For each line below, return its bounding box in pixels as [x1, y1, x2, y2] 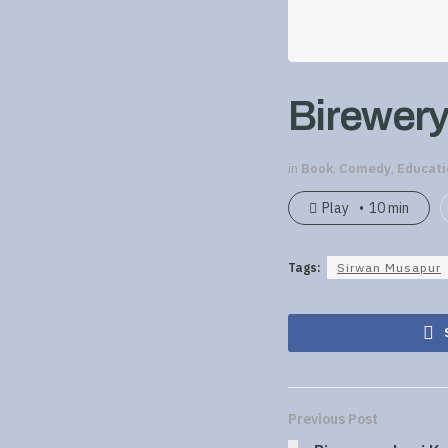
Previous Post [288, 409, 378, 428]
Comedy [339, 159, 391, 177]
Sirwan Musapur [337, 259, 441, 275]
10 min [369, 198, 409, 217]
